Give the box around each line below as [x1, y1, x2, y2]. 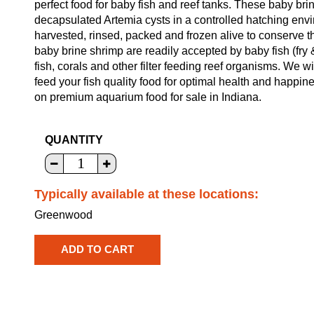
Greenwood [34, 208, 93, 221]
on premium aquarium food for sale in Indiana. [34, 90, 261, 103]
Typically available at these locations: [34, 186, 259, 201]
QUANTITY [45, 133, 103, 146]
